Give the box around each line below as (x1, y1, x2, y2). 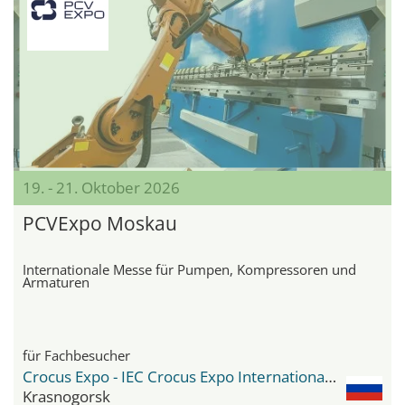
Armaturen (23, 272, 89, 291)
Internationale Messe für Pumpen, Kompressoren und (23, 259, 356, 278)
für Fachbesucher (23, 345, 130, 364)
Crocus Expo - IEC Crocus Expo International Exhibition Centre (325, 365, 336, 387)
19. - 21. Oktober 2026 (23, 176, 180, 198)
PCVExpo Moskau (23, 210, 177, 236)
